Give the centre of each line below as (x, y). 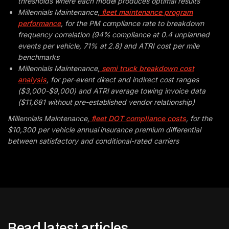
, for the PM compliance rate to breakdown (132, 23)
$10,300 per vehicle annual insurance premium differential (104, 130)
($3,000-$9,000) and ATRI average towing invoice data (112, 91)
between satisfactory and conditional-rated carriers (93, 141)
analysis (32, 79)
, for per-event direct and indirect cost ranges (122, 79)
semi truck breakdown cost (147, 68)
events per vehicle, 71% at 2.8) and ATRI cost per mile (109, 46)
